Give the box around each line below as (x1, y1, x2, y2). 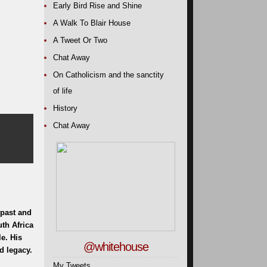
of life (53, 86, 72, 95)
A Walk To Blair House (53, 18, 131, 27)
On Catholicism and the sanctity (53, 70, 164, 79)
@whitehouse (83, 240, 148, 253)
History (53, 104, 77, 113)
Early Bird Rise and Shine (53, 1, 142, 10)
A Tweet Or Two (53, 36, 107, 45)
